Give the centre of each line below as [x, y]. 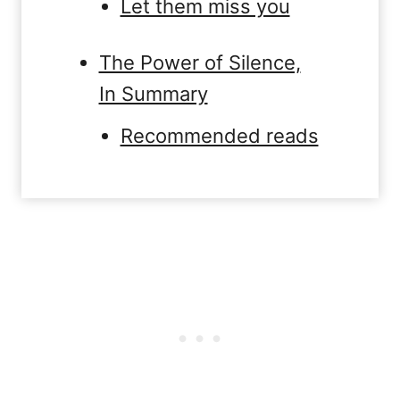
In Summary [153, 94]
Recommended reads [219, 136]
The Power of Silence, [200, 62]
